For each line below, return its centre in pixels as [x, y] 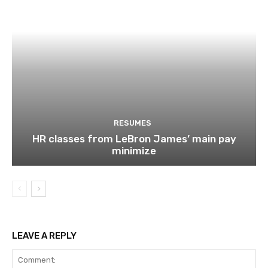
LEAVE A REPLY [44, 236]
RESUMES [133, 123]
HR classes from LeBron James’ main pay [134, 139]
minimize [134, 151]
